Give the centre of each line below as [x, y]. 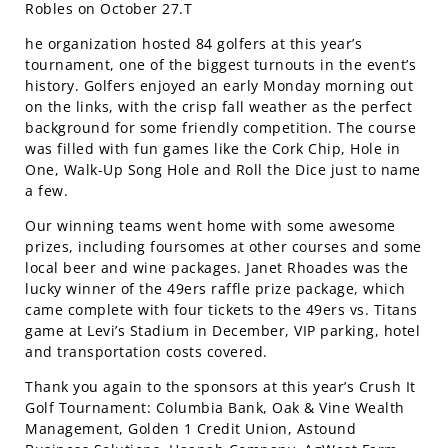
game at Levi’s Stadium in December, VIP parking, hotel [222, 331]
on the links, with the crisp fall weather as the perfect [218, 107]
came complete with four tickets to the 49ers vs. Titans [221, 310]
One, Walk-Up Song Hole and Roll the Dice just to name [223, 170]
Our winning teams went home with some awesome [210, 226]
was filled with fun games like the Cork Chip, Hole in [213, 149]
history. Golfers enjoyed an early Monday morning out [219, 86]
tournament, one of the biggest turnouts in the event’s [220, 65]
